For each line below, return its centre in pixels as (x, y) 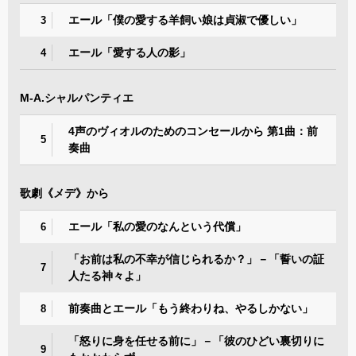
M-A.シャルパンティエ (77, 97)
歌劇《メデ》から (64, 193)
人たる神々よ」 (107, 275)
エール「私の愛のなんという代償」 (157, 226)
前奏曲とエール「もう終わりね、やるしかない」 (191, 308)
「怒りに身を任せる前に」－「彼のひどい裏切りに (196, 341)
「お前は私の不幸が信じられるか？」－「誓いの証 (196, 259)
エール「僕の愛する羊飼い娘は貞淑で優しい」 (185, 19)
